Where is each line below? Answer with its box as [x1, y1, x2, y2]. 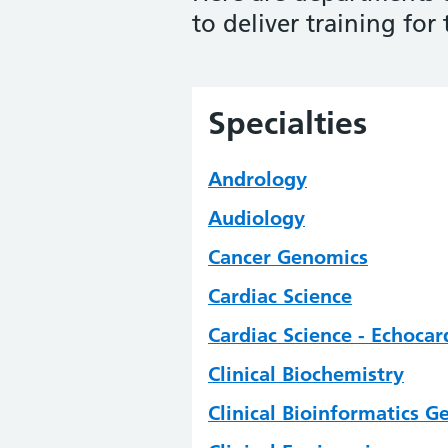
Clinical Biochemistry [208, 362, 404, 387]
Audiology [208, 206, 305, 231]
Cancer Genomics [208, 245, 368, 270]
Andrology [208, 167, 307, 192]
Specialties [208, 104, 367, 143]
